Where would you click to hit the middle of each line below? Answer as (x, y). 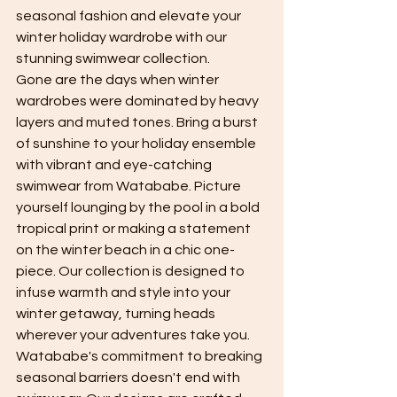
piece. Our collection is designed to (132, 272)
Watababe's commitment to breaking (140, 357)
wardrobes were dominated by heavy (139, 101)
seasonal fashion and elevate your (130, 16)
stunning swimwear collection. (113, 59)
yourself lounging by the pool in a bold (139, 208)
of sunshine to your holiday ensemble (137, 144)
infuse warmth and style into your (125, 293)
